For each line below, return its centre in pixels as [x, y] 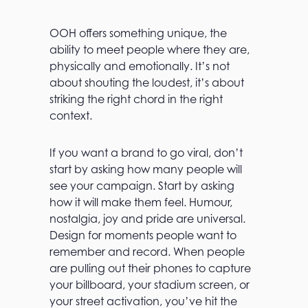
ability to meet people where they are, [150, 49]
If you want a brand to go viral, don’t [146, 153]
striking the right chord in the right [136, 99]
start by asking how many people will [146, 169]
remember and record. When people [147, 252]
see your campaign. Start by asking [142, 186]
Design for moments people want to [143, 235]
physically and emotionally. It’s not [140, 66]
